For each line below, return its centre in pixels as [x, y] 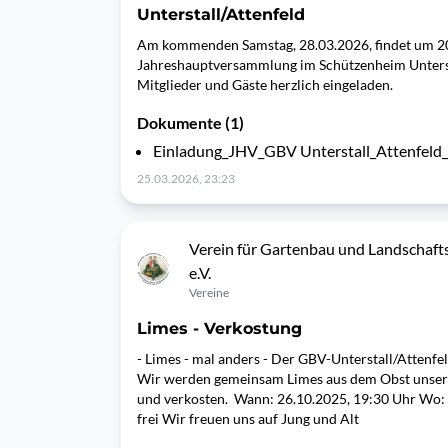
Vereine [209, 292]
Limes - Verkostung [219, 328]
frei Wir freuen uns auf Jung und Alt [251, 418]
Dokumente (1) [190, 122]
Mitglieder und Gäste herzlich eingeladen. [265, 84]
